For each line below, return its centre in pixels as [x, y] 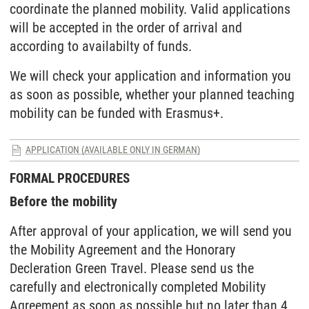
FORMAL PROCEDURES [70, 179]
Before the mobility [63, 201]
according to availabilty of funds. [101, 46]
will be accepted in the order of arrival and [126, 28]
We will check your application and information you [150, 76]
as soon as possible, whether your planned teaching [152, 94]
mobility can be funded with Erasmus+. [117, 113]
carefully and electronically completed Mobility [138, 287]
